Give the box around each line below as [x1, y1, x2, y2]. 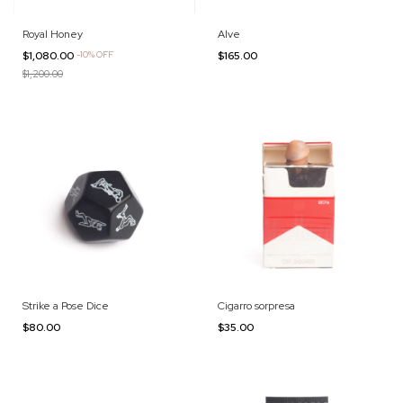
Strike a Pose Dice [22, 298, 109, 313]
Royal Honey [22, 27, 83, 41]
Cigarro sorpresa [217, 298, 295, 313]
